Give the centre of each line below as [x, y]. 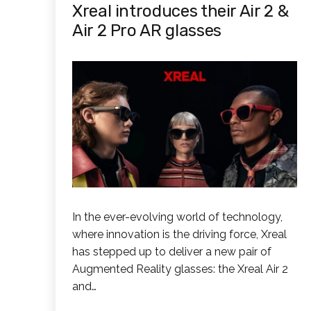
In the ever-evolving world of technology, [177, 217]
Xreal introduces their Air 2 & [180, 11]
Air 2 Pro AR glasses [147, 31]
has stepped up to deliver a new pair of [172, 252]
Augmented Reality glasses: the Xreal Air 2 [180, 269]
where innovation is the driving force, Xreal [179, 235]
